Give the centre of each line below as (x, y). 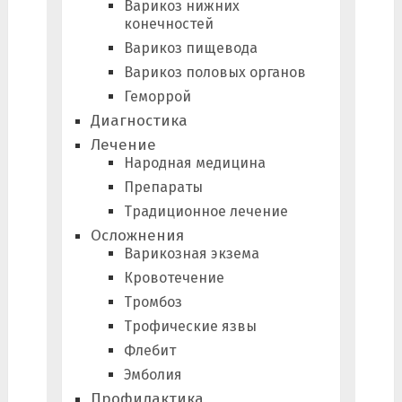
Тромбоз (153, 301)
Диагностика (139, 120)
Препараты (163, 187)
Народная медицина (194, 162)
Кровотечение (174, 277)
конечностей (168, 23)
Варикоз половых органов (214, 72)
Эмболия (153, 374)
